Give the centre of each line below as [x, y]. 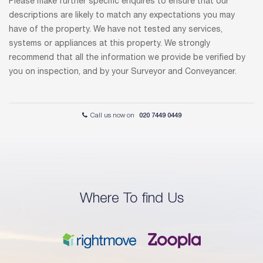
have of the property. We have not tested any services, [116, 30]
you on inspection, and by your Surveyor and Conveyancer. [123, 73]
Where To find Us [131, 200]
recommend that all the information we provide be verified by [127, 58]
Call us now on [112, 116]
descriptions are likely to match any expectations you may [122, 16]
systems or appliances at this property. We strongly [109, 44]
